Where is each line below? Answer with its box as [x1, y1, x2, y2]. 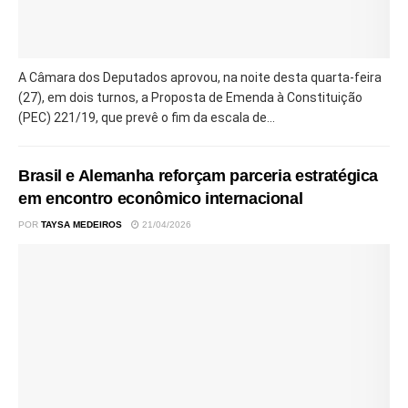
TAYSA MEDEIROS [41, 219, 122, 229]
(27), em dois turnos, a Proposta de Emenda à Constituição [18, 89, 362, 105]
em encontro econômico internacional [18, 189, 303, 208]
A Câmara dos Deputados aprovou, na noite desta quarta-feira [18, 69, 382, 85]
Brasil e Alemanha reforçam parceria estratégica [18, 166, 379, 185]
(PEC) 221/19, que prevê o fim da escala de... [18, 109, 275, 125]
